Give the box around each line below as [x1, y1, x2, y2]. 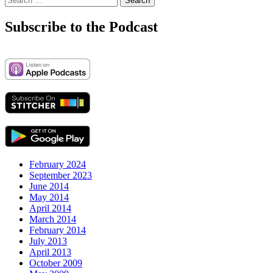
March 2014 [29, 214, 76, 225]
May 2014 [29, 192, 69, 203]
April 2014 [29, 203, 71, 214]
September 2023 [29, 170, 92, 181]
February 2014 [29, 225, 86, 236]
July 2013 [29, 236, 67, 247]
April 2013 [29, 247, 71, 258]
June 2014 [29, 181, 69, 192]
